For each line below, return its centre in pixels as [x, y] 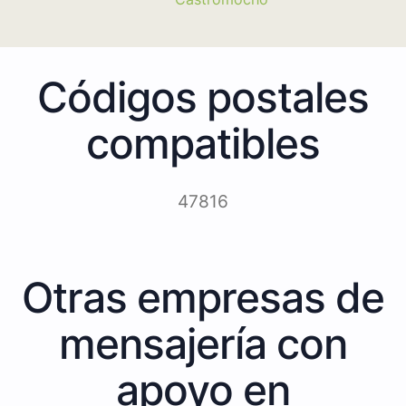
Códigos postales [203, 97]
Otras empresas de [203, 297]
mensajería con [203, 343]
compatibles [203, 143]
